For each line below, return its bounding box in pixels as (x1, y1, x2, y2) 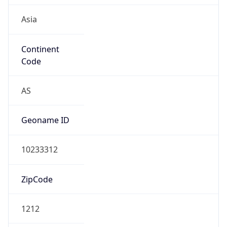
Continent (21, 39, 59, 50)
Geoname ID (21, 110, 69, 122)
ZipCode (21, 169, 53, 180)
